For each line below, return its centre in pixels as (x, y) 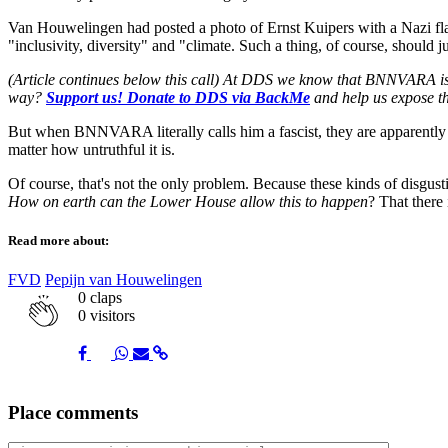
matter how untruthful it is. (91, 149)
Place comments (73, 412)
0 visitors (106, 315)
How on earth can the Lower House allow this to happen (188, 201)
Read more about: (58, 240)
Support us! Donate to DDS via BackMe (178, 97)
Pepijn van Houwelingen (123, 279)
